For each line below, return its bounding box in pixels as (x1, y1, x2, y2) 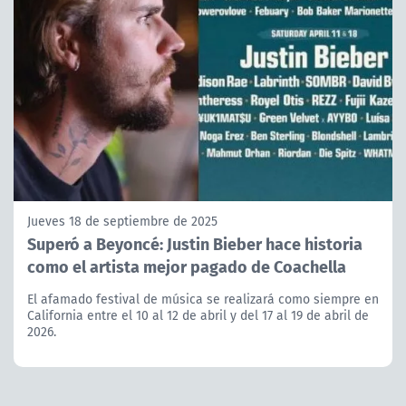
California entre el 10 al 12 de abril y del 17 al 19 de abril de (27, 306, 369, 325)
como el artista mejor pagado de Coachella (27, 254, 346, 279)
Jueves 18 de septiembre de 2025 (27, 212, 217, 231)
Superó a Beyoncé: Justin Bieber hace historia (27, 231, 362, 256)
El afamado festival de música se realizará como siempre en (27, 290, 379, 309)
